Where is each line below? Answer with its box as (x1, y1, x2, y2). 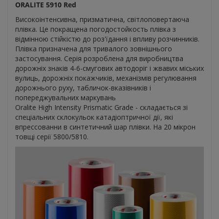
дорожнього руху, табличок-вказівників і (15, 83, 151, 93)
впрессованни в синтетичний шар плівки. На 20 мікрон (15, 122, 196, 132)
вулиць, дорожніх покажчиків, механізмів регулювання (15, 73, 197, 83)
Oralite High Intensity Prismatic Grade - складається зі (15, 103, 188, 112)
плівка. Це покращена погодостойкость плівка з (15, 24, 176, 34)
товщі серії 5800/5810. (15, 132, 88, 142)
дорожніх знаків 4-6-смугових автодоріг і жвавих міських (15, 64, 204, 73)
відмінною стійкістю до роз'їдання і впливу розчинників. (15, 34, 199, 44)
